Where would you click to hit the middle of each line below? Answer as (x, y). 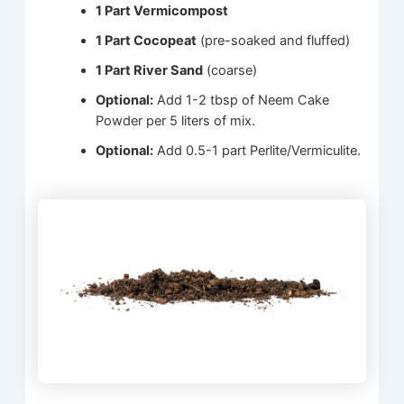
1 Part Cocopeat (147, 40)
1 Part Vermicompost (162, 10)
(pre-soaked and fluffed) (274, 40)
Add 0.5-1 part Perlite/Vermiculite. (257, 150)
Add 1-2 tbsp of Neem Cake (242, 100)
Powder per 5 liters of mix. (176, 120)
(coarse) (230, 70)
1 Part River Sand (150, 70)
